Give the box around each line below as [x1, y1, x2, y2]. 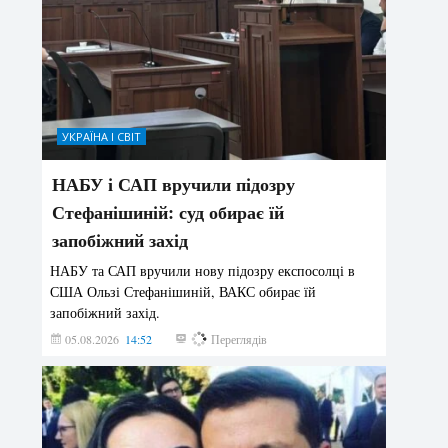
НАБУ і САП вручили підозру [52, 170, 296, 197]
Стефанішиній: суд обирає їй [52, 198, 285, 225]
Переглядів [208, 330, 268, 347]
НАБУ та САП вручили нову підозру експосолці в [50, 260, 356, 280]
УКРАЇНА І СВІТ [62, 128, 142, 144]
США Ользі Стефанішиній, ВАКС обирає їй [50, 281, 317, 301]
